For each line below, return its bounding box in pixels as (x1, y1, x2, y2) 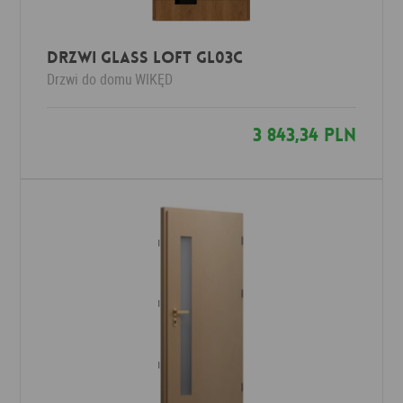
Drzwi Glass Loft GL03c (47, 47, 244, 68)
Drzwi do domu (47, 69, 133, 89)
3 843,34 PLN (252, 123, 356, 147)
